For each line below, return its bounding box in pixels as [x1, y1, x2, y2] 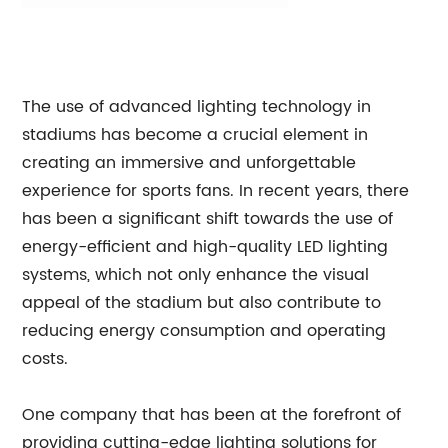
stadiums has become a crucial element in [22, 122, 369, 148]
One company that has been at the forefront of [22, 402, 402, 428]
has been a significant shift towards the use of [22, 206, 394, 232]
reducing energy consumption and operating [22, 318, 387, 344]
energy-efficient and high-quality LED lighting [22, 234, 389, 260]
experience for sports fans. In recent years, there [22, 178, 410, 204]
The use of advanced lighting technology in [22, 94, 372, 120]
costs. [22, 346, 69, 372]
